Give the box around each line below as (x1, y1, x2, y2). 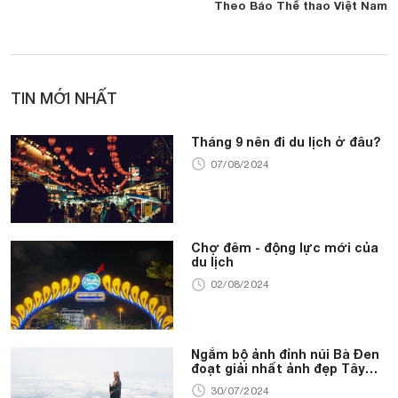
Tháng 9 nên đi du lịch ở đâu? (191, 133, 380, 149)
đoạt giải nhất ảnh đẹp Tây (191, 360, 365, 376)
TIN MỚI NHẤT (11, 87, 117, 107)
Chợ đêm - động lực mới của (191, 240, 378, 256)
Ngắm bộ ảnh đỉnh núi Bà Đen (191, 346, 379, 362)
